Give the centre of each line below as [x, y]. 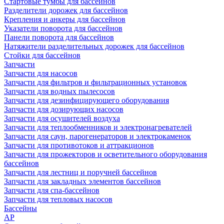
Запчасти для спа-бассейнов [52, 190]
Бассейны [20, 208]
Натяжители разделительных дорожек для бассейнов [94, 46]
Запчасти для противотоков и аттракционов [79, 145]
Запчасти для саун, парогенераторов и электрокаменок [97, 136]
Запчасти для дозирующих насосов [64, 109]
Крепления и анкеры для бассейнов [65, 19]
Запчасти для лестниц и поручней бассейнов [80, 172]
